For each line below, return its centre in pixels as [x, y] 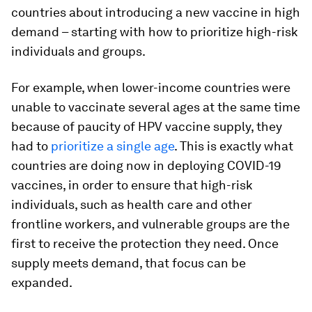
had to [31, 146]
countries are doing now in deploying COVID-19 [146, 165]
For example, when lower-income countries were [151, 87]
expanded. [42, 282]
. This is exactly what [234, 146]
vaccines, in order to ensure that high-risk [132, 185]
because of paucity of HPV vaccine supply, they [147, 126]
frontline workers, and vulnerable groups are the [150, 224]
